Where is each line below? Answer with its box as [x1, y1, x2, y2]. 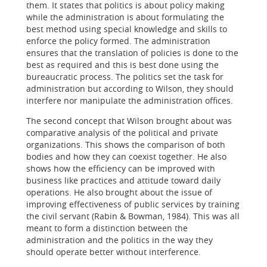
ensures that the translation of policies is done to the [26, 47, 238, 58]
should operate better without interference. [26, 246, 201, 257]
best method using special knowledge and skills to [26, 23, 227, 35]
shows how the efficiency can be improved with [26, 163, 215, 174]
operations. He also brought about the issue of [26, 187, 212, 198]
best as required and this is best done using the [26, 59, 219, 70]
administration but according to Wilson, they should [26, 83, 234, 94]
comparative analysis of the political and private [26, 127, 218, 138]
